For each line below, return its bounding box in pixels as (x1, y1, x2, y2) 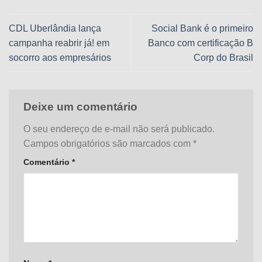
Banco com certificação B (148, 37, 253, 48)
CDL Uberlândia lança (9, 23, 101, 33)
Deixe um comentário (23, 101, 140, 113)
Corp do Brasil (194, 52, 253, 63)
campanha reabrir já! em (9, 37, 109, 48)
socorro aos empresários (9, 52, 116, 63)
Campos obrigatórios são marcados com (23, 138, 193, 149)
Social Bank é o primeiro (151, 23, 253, 33)
